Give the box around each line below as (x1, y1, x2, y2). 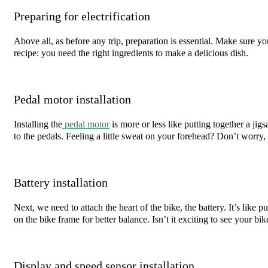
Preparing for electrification (14, 10, 150, 23)
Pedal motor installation (14, 92, 131, 106)
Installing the (14, 118, 62, 130)
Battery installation (14, 175, 108, 189)
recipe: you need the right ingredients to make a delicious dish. (14, 47, 248, 59)
